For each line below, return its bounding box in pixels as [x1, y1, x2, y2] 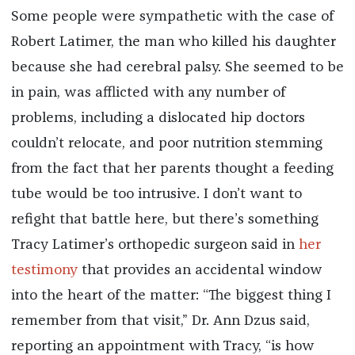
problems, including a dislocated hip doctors [10, 111, 305, 126]
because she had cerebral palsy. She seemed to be [10, 60, 344, 75]
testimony [10, 263, 78, 278]
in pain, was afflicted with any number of [10, 86, 285, 101]
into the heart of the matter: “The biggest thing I [10, 288, 331, 303]
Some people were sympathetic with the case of [10, 10, 334, 25]
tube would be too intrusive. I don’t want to [10, 187, 302, 202]
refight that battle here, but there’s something [10, 212, 319, 227]
